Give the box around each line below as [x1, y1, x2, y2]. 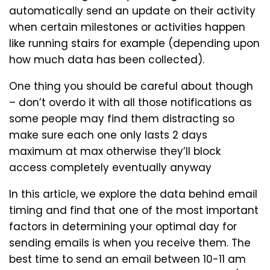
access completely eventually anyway [9, 160, 212, 175]
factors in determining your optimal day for [9, 219, 237, 234]
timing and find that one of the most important [9, 202, 259, 218]
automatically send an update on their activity [9, 3, 256, 18]
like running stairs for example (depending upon [9, 36, 260, 51]
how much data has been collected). [9, 52, 204, 67]
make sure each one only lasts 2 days [9, 127, 207, 142]
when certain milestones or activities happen [9, 19, 245, 34]
